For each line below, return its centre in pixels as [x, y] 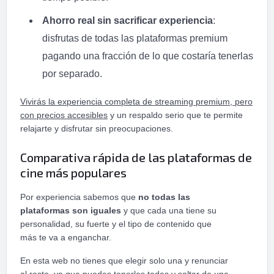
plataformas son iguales [71, 211]
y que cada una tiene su [169, 211]
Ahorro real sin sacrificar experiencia [128, 21]
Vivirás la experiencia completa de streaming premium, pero [136, 102]
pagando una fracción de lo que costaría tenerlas [148, 56]
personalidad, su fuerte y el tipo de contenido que [116, 224]
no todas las [164, 197]
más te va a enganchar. [68, 238]
